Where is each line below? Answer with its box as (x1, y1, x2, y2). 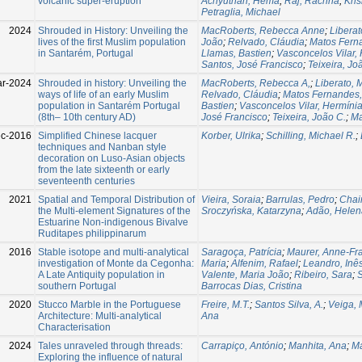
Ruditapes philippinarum (38, 227, 146, 239)
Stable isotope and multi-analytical (38, 246, 189, 258)
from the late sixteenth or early (38, 163, 170, 175)
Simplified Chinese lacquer (38, 129, 157, 141)
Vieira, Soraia (201, 193, 261, 205)
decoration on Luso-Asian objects (38, 152, 185, 164)
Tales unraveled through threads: (38, 339, 183, 351)
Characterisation (38, 321, 111, 333)
